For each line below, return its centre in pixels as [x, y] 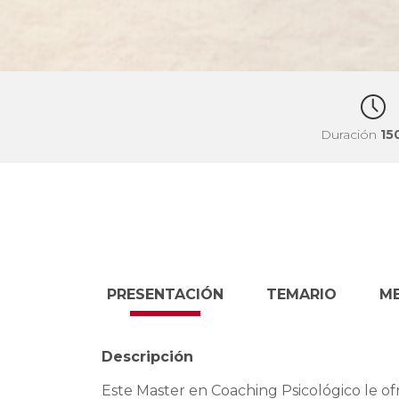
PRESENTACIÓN [165, 294]
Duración [350, 135]
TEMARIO [301, 294]
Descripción [147, 356]
